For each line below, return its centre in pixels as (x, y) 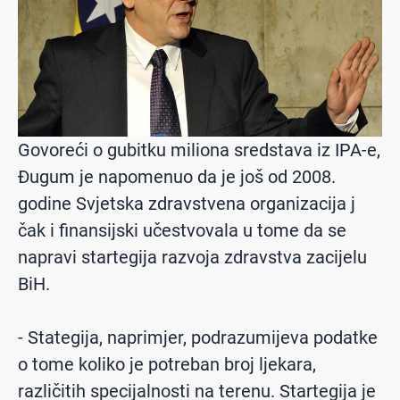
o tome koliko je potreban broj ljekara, (167, 364)
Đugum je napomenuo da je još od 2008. (177, 176)
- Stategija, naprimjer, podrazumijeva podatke (198, 337)
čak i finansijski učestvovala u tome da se (182, 230)
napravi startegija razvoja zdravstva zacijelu (192, 257)
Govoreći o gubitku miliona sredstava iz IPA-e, (199, 150)
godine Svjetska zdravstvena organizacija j (187, 203)
